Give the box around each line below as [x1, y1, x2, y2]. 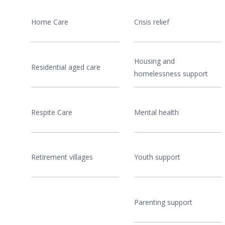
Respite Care [31, 107, 72, 117]
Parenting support [134, 197, 192, 207]
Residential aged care [31, 62, 100, 72]
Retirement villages [31, 152, 93, 162]
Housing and [134, 56, 175, 66]
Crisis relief [134, 17, 169, 27]
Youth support [134, 152, 180, 162]
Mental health [134, 107, 179, 117]
